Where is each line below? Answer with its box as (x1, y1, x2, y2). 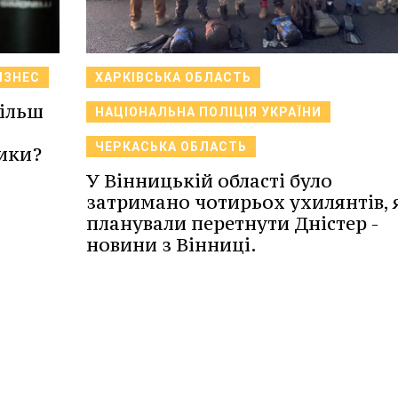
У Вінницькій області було (85, 169, 332, 194)
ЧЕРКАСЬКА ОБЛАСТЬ (94, 139, 247, 155)
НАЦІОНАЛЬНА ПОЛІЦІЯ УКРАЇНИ (94, 105, 322, 120)
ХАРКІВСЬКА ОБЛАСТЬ (94, 70, 251, 85)
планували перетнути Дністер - (85, 211, 378, 236)
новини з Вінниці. (85, 233, 257, 258)
